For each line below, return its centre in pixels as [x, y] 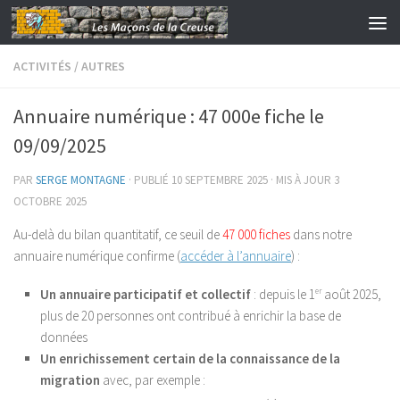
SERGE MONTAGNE [81, 180]
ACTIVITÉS [42, 66]
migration [70, 380]
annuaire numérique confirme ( [97, 256]
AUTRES [103, 66]
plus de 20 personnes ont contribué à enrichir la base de [191, 316]
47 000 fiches [256, 234]
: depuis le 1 [283, 294]
